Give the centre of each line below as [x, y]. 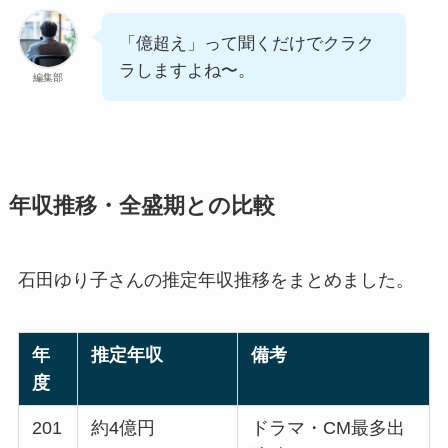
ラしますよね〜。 [186, 71]
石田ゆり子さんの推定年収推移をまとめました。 [215, 280]
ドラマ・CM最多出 [328, 428]
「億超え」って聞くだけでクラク [246, 44]
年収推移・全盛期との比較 [141, 206]
